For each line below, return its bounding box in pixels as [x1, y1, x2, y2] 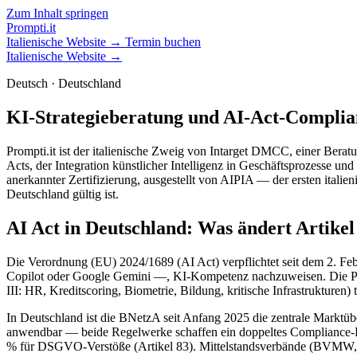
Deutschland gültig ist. [6, 186, 119, 201]
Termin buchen [125, 35, 201, 49]
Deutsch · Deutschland [6, 76, 121, 90]
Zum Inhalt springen [6, 6, 108, 20]
